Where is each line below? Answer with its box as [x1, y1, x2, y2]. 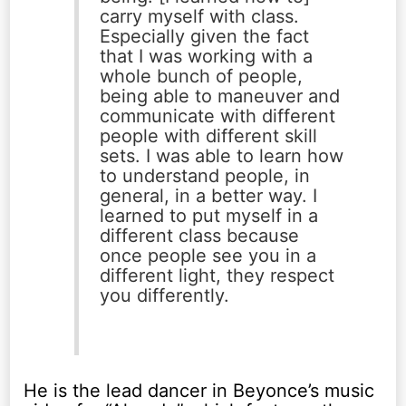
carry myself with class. [99, 5, 299, 28]
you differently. [99, 285, 229, 307]
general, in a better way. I [99, 185, 317, 208]
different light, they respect [99, 265, 334, 287]
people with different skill [99, 125, 317, 148]
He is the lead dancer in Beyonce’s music [24, 379, 375, 401]
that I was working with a [99, 45, 313, 68]
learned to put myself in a [99, 205, 318, 227]
